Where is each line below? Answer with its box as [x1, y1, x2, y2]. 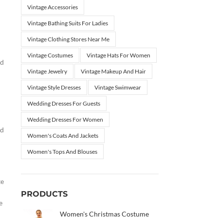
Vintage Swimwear [94, 84, 141, 91]
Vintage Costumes [27, 52, 73, 59]
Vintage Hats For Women [86, 52, 150, 59]
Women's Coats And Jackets [27, 132, 98, 139]
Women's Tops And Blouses [27, 148, 97, 155]
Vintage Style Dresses [27, 84, 81, 91]
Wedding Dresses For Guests [27, 100, 100, 107]
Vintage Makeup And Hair [80, 68, 146, 75]
